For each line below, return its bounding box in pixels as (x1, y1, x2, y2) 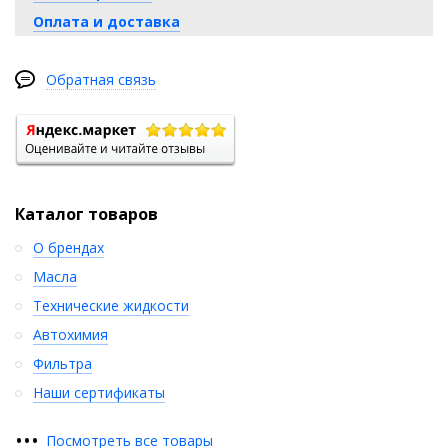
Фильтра (33, 353, 92, 373)
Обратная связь (46, 69, 156, 89)
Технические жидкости (33, 295, 189, 315)
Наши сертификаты (33, 382, 165, 402)
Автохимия (33, 324, 108, 344)
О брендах (33, 237, 104, 257)
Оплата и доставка (33, 11, 180, 31)
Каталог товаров (15, 202, 158, 225)
